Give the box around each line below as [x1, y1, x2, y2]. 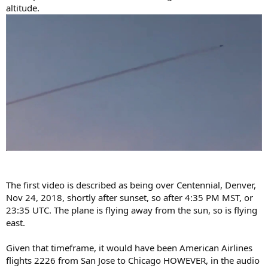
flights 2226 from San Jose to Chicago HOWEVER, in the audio [6, 254, 260, 266]
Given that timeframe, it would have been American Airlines [6, 241, 252, 254]
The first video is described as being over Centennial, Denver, [6, 178, 256, 191]
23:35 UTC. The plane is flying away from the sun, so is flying [6, 203, 257, 216]
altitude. [6, 2, 39, 14]
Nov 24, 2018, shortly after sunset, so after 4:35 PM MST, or [6, 191, 253, 203]
